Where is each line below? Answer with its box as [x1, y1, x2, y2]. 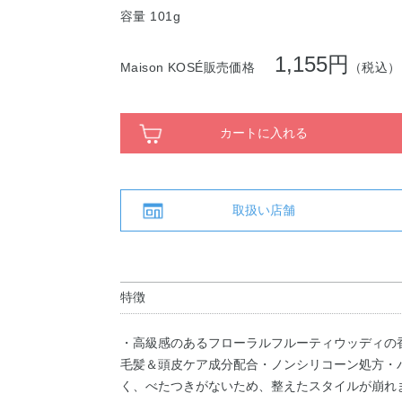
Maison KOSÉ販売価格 [120, 60, 268, 74]
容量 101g [120, 9, 180, 23]
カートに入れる [220, 125, 308, 140]
